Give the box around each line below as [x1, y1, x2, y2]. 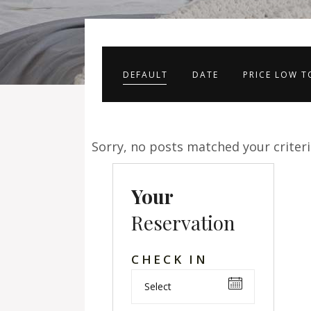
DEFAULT [123, 69, 168, 81]
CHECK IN [131, 251, 208, 267]
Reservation [131, 210, 235, 235]
